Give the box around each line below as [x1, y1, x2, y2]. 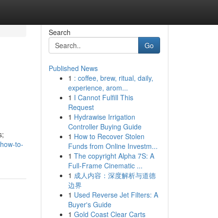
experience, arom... [68, 83, 128, 92]
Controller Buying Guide [68, 122, 142, 131]
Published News [48, 63, 98, 73]
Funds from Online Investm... [68, 141, 158, 151]
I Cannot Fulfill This [73, 92, 133, 102]
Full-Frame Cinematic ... [68, 161, 143, 170]
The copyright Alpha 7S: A [73, 151, 154, 161]
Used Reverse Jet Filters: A [73, 190, 158, 200]
